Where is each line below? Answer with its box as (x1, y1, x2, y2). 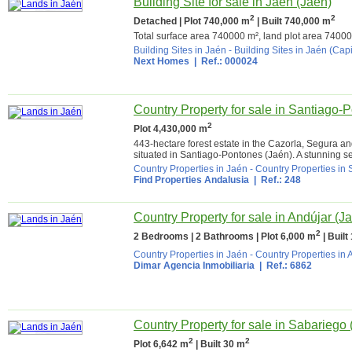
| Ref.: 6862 (255, 260, 312, 271)
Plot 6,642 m (134, 339, 189, 350)
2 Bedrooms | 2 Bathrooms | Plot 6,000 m (134, 231, 316, 242)
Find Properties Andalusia (134, 174, 249, 185)
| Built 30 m (193, 339, 245, 350)
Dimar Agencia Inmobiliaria (134, 260, 255, 271)
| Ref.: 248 (249, 174, 301, 185)
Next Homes (134, 56, 189, 67)
